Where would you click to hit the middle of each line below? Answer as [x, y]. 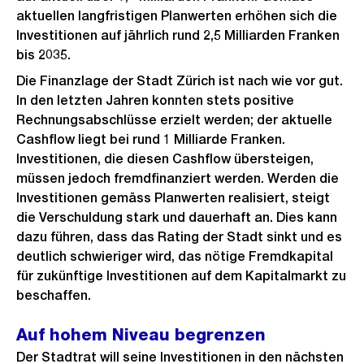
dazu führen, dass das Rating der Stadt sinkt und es [179, 237]
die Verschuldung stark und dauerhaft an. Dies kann [177, 217]
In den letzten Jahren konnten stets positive [155, 100]
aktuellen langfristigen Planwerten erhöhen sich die [177, 16]
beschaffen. [54, 295]
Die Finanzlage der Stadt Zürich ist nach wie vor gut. [180, 81]
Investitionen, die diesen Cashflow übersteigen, [165, 159]
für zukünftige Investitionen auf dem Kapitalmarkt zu [181, 276]
